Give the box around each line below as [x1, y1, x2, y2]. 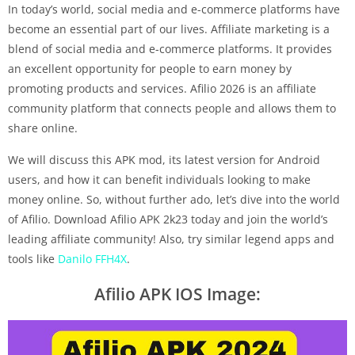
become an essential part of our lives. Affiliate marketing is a [8, 21, 330, 36]
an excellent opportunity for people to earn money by [8, 60, 292, 76]
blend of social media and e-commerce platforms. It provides [8, 40, 332, 56]
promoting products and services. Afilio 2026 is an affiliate [8, 80, 316, 96]
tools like [8, 250, 58, 266]
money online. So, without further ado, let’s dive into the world [8, 191, 340, 207]
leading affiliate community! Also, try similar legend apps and [8, 231, 334, 246]
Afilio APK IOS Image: [94, 282, 261, 305]
